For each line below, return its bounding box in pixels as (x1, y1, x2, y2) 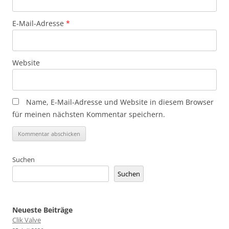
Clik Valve (12, 215, 41, 224)
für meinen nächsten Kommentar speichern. (12, 109, 165, 119)
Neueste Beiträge (12, 204, 73, 215)
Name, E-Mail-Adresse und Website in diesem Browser (26, 97, 214, 107)
